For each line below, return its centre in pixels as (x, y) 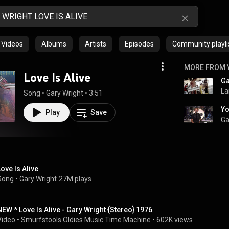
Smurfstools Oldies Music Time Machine (86, 220)
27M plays (75, 179)
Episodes (139, 44)
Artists (96, 44)
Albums (54, 44)
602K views (175, 220)
